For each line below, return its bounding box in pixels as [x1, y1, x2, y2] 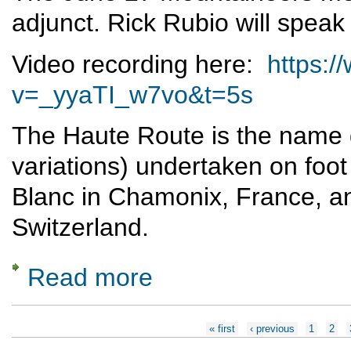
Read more [27, 263, 153, 292]
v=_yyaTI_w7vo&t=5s [12, 80, 253, 109]
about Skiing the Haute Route [153, 264, 286, 277]
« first [208, 323, 235, 335]
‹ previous [249, 323, 295, 335]
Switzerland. [12, 213, 149, 242]
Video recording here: [12, 49, 267, 78]
